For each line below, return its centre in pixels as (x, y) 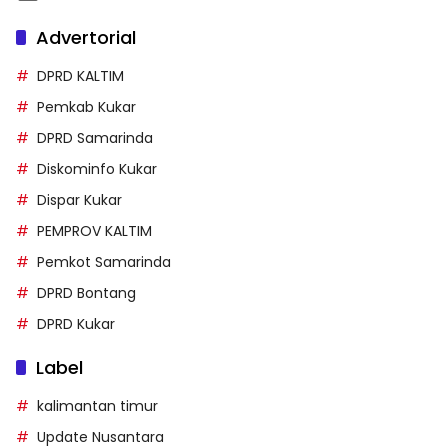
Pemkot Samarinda (104, 261)
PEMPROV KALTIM (94, 230)
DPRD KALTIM (80, 75)
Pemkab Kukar (86, 106)
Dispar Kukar (79, 199)
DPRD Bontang (86, 292)
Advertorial (86, 37)
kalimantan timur (97, 405)
